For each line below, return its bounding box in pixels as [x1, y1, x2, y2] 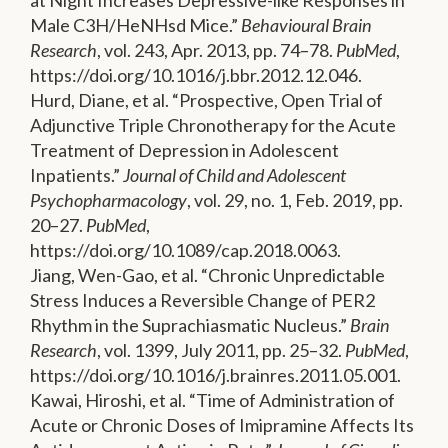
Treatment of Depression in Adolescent [30, 139, 339, 162]
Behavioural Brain [241, 14, 371, 37]
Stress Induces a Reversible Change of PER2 [30, 289, 375, 312]
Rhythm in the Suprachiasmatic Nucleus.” [30, 314, 350, 337]
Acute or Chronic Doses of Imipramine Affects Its [30, 414, 414, 437]
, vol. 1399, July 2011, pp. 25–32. [97, 339, 345, 362]
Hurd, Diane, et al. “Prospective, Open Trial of [30, 89, 383, 112]
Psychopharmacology [30, 189, 187, 212]
